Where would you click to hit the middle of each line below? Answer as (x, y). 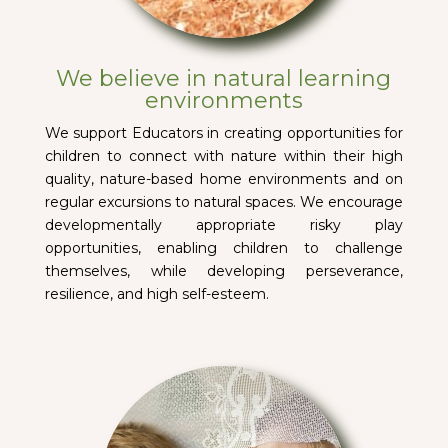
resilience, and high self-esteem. (156, 294)
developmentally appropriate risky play (224, 225)
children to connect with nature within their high (224, 156)
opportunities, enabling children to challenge (224, 248)
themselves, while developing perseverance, (224, 271)
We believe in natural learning (224, 78)
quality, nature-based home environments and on (224, 179)
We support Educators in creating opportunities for (224, 133)
